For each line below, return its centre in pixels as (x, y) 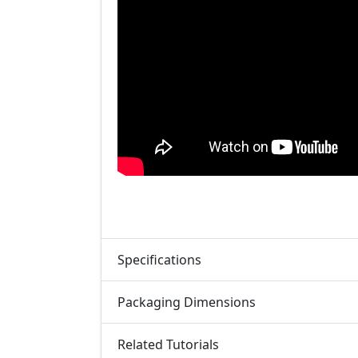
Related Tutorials (168, 344)
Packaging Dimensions (187, 302)
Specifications (159, 259)
